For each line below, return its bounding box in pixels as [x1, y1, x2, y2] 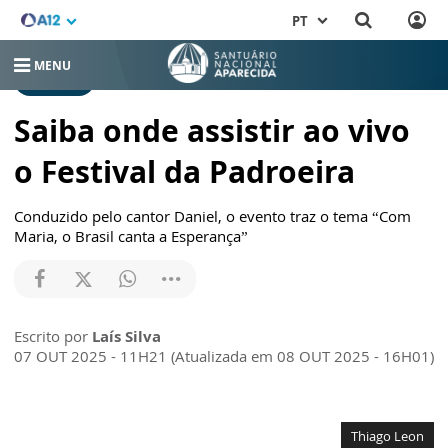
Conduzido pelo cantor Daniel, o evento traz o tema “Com [14, 206, 411, 227]
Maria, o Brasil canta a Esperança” [14, 226, 248, 247]
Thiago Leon [351, 427, 424, 446]
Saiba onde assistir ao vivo [14, 110, 410, 152]
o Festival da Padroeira [14, 151, 355, 193]
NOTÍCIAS [24, 71, 85, 90]
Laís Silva [92, 326, 161, 347]
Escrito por [14, 326, 92, 347]
